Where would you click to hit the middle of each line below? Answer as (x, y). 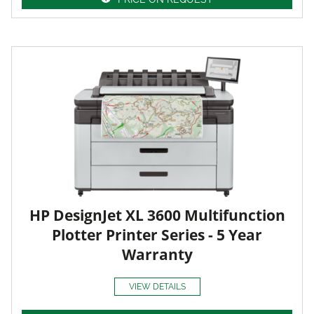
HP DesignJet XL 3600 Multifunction (157, 215)
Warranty (157, 254)
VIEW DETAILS (157, 287)
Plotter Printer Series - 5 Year (157, 234)
